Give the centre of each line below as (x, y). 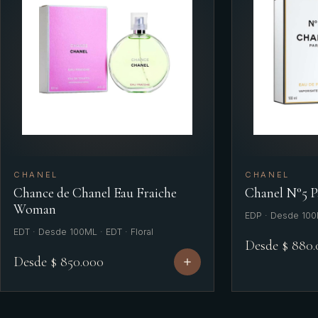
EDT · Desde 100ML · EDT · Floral (83, 232)
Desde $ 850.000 (59, 262)
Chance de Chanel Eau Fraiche (95, 193)
